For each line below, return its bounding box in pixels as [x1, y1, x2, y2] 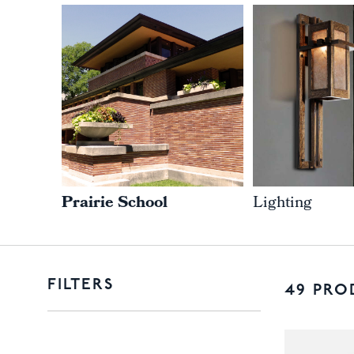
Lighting [253, 190, 313, 217]
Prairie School [62, 190, 168, 217]
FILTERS [47, 277, 114, 293]
